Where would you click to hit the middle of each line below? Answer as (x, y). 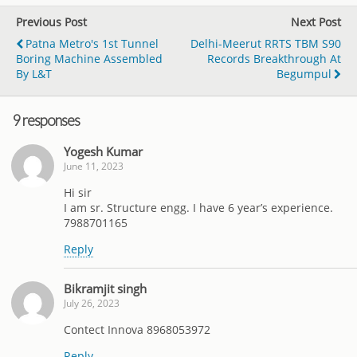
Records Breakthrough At (274, 58)
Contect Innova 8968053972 (137, 329)
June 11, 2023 (94, 167)
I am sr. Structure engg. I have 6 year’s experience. (198, 207)
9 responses (46, 120)
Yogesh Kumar (103, 152)
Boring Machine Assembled (89, 58)
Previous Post (51, 22)
